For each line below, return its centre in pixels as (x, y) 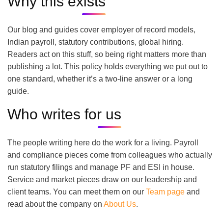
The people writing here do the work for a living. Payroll (103, 143)
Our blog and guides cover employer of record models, (101, 30)
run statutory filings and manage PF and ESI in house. (101, 167)
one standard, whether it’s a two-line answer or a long (100, 79)
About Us (120, 204)
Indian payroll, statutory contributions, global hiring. (96, 42)
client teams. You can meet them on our (76, 192)
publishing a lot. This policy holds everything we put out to (108, 67)
